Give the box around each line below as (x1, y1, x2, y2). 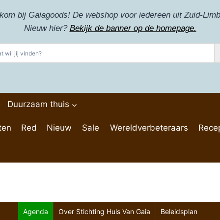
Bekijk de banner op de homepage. (69, 24, 196, 33)
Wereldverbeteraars (110, 122, 189, 133)
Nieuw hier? (24, 24, 70, 33)
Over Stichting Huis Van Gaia (58, 207, 150, 216)
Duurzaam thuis (7, 99, 69, 110)
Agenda (23, 207, 48, 216)
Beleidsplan (160, 207, 197, 216)
